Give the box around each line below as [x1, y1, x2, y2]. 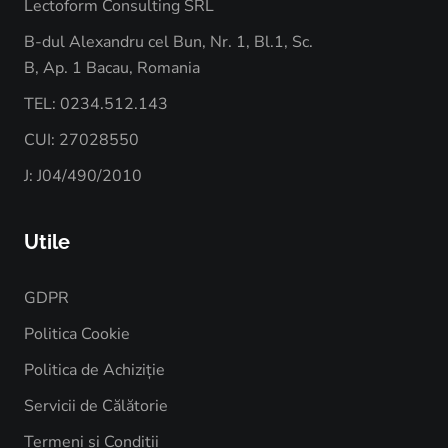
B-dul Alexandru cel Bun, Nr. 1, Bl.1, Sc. [24, 31, 313, 54]
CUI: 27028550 [24, 129, 139, 152]
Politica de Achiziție [24, 359, 165, 382]
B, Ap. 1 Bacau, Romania [24, 57, 200, 80]
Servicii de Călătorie [24, 395, 168, 418]
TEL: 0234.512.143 [24, 93, 168, 116]
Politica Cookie [24, 323, 130, 346]
